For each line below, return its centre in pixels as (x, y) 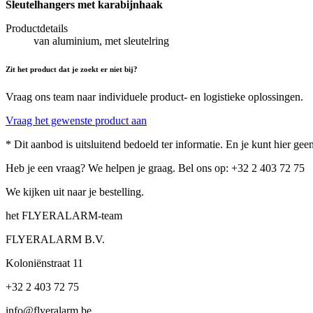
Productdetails (37, 29)
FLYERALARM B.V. (55, 240)
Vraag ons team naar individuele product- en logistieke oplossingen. (154, 97)
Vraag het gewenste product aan (76, 121)
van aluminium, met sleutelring (101, 41)
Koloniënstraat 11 (44, 263)
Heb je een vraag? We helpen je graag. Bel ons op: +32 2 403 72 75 (155, 168)
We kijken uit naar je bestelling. (75, 192)
